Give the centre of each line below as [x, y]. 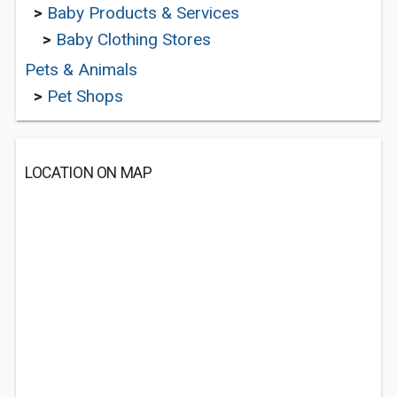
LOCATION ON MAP [89, 173]
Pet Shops [85, 96]
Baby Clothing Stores [133, 39]
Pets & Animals [81, 70]
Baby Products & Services [143, 13]
